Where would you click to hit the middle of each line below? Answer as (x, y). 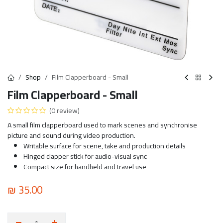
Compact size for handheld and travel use (85, 167)
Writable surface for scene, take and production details (105, 146)
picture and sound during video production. (71, 135)
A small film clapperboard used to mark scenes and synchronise (102, 125)
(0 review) (64, 111)
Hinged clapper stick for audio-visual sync (85, 156)
